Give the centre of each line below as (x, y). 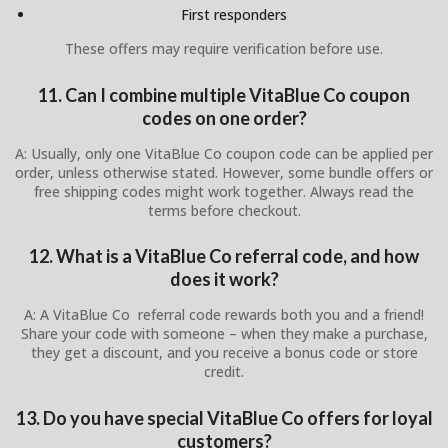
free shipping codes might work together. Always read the (224, 191)
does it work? (224, 279)
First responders (234, 15)
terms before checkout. (224, 210)
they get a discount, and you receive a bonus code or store (224, 353)
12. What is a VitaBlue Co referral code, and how (224, 256)
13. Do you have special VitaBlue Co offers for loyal (224, 417)
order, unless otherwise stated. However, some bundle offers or (224, 172)
